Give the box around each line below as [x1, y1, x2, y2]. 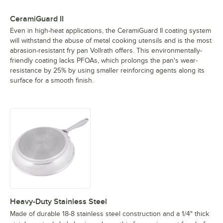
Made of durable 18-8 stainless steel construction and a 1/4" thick [10, 210, 209, 218]
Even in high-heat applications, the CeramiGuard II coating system [10, 27, 211, 35]
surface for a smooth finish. [10, 77, 94, 85]
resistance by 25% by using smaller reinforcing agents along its [10, 67, 205, 75]
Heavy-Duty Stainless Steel [10, 197, 107, 207]
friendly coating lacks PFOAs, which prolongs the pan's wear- [10, 57, 198, 65]
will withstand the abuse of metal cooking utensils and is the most [10, 37, 212, 45]
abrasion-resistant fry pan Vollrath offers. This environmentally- [10, 47, 202, 55]
